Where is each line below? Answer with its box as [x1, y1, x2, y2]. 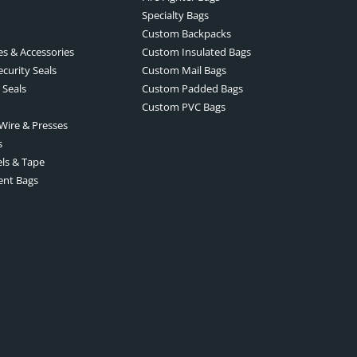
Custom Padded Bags [142, 80, 243, 96]
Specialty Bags [142, 7, 209, 22]
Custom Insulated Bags [142, 44, 251, 59]
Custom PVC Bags [142, 99, 226, 114]
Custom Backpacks [142, 25, 231, 41]
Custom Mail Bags [142, 62, 226, 77]
